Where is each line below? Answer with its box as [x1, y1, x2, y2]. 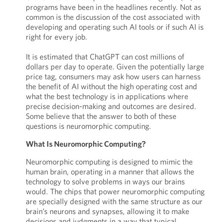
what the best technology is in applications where [25, 91, 188, 101]
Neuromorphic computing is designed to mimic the [25, 157, 193, 166]
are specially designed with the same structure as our [25, 196, 203, 206]
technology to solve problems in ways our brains [25, 176, 185, 186]
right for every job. [25, 32, 87, 42]
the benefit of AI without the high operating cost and [25, 81, 197, 91]
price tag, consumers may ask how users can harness [25, 71, 201, 81]
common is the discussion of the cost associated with [25, 12, 200, 22]
